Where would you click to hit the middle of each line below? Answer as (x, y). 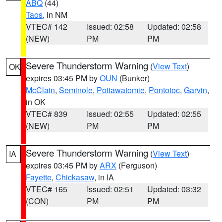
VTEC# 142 (47, 27)
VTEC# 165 (47, 189)
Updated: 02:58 (174, 27)
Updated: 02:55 (174, 114)
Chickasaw (75, 177)
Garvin (195, 90)
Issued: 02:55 (110, 114)
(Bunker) (134, 78)
